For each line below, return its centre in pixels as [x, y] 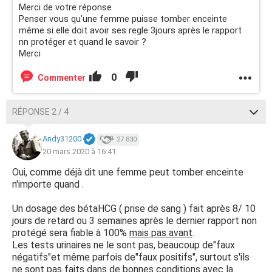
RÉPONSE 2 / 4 [40, 112]
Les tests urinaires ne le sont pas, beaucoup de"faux [124, 245]
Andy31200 [62, 139]
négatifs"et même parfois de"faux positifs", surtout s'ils [131, 257]
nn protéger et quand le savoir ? [83, 42]
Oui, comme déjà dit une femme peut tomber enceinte [128, 172]
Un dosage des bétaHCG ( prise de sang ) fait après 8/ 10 [134, 209]
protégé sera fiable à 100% [71, 233]
